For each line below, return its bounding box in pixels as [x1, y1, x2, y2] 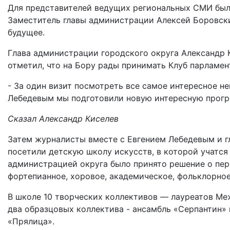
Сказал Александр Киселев [8, 113, 119, 124]
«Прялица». [8, 216, 54, 226]
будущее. [8, 27, 45, 37]
